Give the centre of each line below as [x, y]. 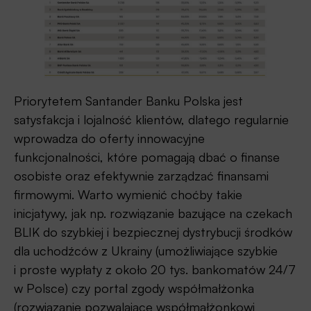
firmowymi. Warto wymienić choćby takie [128, 195]
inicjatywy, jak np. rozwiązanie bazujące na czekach [153, 213]
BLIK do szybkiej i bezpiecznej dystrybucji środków [153, 232]
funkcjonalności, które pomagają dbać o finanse [147, 157]
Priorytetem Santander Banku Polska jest [128, 101]
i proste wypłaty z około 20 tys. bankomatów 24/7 [155, 270]
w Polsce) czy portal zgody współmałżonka [134, 288]
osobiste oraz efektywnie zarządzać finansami [141, 176]
